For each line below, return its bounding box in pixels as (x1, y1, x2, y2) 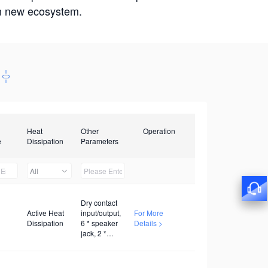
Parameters (80, 136, 118, 146)
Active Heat (26, 207, 64, 218)
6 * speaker (80, 217, 118, 228)
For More (134, 207, 164, 218)
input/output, (80, 207, 121, 218)
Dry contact (80, 197, 117, 208)
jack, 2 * (80, 227, 106, 238)
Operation (143, 126, 176, 136)
